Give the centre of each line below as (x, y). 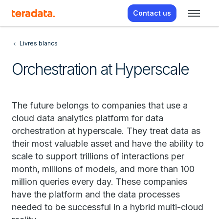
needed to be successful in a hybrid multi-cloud (108, 207)
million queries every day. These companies (99, 182)
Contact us (152, 13)
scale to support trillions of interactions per (98, 156)
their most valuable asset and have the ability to (108, 143)
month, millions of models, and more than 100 (103, 169)
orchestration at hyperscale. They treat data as (106, 131)
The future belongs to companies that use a (100, 105)
